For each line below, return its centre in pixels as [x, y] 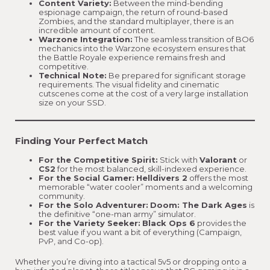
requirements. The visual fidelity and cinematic [129, 85]
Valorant [218, 159]
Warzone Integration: [86, 39]
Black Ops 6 [169, 223]
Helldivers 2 [162, 177]
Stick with [179, 159]
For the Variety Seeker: [89, 223]
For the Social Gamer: [86, 177]
